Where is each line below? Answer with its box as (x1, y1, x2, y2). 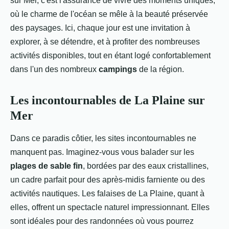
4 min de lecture (100, 5, 152, 13)
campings (99, 65, 137, 74)
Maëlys (10, 5, 33, 13)
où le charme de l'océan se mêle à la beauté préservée (10, 10, 208, 18)
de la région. (137, 65, 184, 74)
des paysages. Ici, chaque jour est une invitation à (10, 24, 190, 32)
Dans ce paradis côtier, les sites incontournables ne (10, 134, 196, 143)
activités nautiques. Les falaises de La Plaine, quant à (10, 189, 204, 198)
